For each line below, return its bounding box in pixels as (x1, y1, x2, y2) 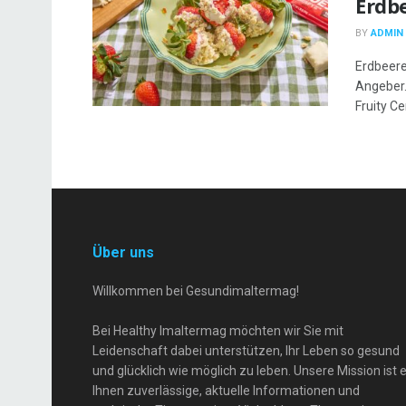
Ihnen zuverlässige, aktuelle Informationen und (92, 383, 360, 398)
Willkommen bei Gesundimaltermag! (92, 284, 299, 298)
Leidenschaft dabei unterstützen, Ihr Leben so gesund (92, 343, 400, 358)
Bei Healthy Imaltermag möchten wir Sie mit (92, 324, 343, 338)
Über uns (92, 244, 154, 261)
